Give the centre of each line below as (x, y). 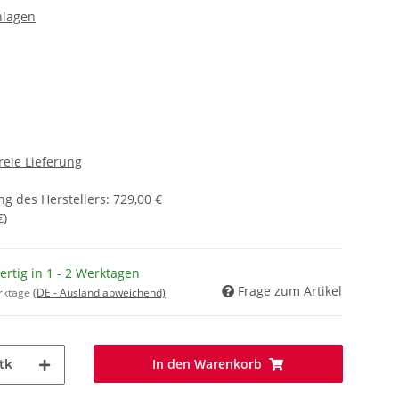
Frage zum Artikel (290, 290)
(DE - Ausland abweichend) (99, 292)
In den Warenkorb (208, 363)
